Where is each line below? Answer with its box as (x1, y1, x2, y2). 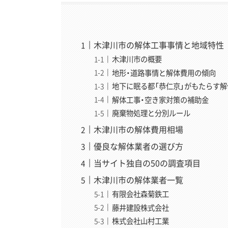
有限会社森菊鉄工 (112, 188, 169, 200)
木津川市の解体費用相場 (94, 123, 184, 136)
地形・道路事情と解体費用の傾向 (112, 67, 216, 78)
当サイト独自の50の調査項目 (94, 157, 201, 169)
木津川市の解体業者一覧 (94, 174, 184, 186)
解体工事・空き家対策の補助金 (112, 94, 209, 105)
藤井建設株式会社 (112, 202, 169, 213)
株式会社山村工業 (112, 215, 169, 227)
